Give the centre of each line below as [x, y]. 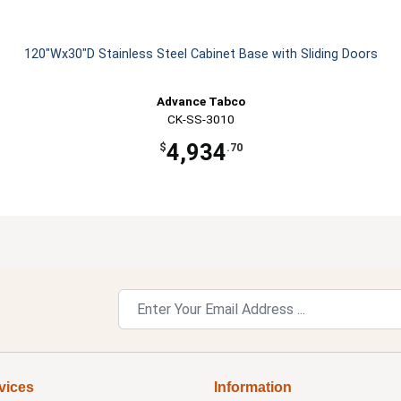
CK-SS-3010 [200, 119]
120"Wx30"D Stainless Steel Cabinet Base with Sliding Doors [200, 55]
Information [252, 388]
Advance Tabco [200, 102]
